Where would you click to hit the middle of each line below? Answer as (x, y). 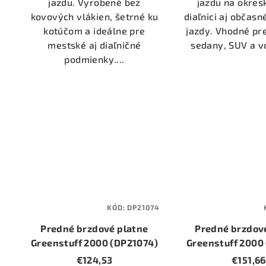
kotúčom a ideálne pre (94, 30)
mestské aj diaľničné (94, 45)
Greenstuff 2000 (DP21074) (94, 242)
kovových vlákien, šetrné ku (94, 16)
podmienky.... (94, 59)
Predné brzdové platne (94, 228)
